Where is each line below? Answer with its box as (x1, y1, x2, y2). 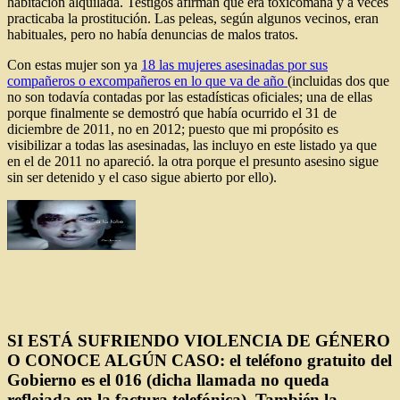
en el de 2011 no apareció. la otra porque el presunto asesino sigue (7, 153, 379, 169)
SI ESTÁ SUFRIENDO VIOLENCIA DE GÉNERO (7, 330, 390, 350)
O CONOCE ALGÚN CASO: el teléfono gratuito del (7, 350, 392, 370)
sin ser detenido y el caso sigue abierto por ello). (7, 169, 277, 185)
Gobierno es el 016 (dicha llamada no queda (7, 370, 329, 389)
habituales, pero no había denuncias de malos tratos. (7, 26, 298, 42)
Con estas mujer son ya (7, 56, 141, 72)
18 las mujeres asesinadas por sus (141, 56, 328, 72)
